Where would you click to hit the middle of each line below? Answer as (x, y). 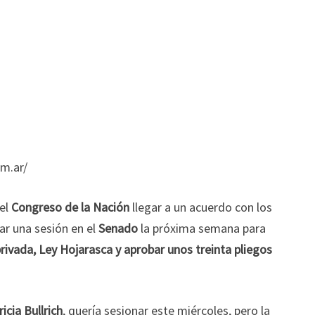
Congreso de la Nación (70, 207)
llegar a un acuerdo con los (201, 207)
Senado (117, 228)
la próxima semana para (202, 228)
